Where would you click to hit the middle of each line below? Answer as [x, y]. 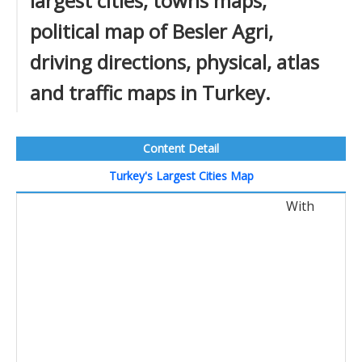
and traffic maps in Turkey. [150, 93]
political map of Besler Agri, [152, 31]
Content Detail [181, 148]
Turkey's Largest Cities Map [181, 176]
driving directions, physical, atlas [175, 62]
